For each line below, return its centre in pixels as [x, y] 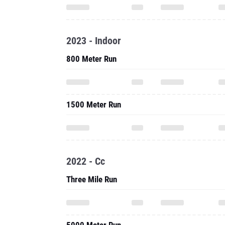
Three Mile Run [92, 179]
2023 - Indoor [94, 41]
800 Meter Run [91, 59]
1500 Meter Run [94, 104]
